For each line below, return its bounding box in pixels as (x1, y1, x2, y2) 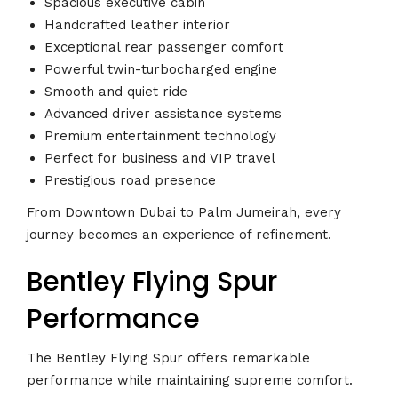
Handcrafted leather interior (44, 17, 230, 34)
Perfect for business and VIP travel (44, 150, 275, 167)
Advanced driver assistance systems (44, 106, 282, 123)
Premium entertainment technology (44, 128, 276, 145)
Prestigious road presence (44, 172, 216, 189)
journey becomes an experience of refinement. (27, 226, 331, 243)
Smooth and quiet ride (44, 84, 187, 100)
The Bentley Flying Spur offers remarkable (27, 349, 310, 366)
